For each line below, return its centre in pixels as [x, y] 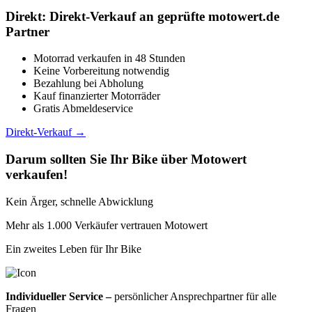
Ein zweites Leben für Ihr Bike [73, 249]
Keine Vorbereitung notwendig [101, 71]
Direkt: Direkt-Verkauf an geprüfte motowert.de [142, 16]
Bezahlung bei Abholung [88, 84]
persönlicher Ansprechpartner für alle [194, 296]
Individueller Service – [58, 296]
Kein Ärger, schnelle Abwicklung [79, 201]
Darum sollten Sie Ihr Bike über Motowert [126, 159]
